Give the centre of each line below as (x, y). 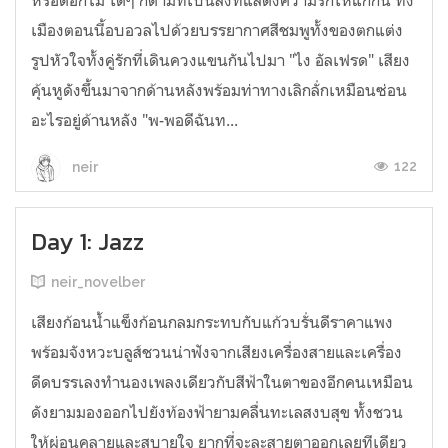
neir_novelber (98, 282)
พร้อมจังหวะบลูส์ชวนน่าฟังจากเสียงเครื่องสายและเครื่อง (216, 352)
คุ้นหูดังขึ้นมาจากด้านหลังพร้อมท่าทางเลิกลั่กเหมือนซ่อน (219, 90)
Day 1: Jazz (87, 241)
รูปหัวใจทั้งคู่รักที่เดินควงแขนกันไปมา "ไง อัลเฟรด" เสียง (220, 60)
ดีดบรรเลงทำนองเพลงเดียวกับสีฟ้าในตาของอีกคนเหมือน (222, 382)
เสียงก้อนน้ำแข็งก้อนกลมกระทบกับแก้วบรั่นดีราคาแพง (212, 322)
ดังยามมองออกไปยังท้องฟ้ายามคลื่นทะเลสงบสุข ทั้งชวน (217, 412)
